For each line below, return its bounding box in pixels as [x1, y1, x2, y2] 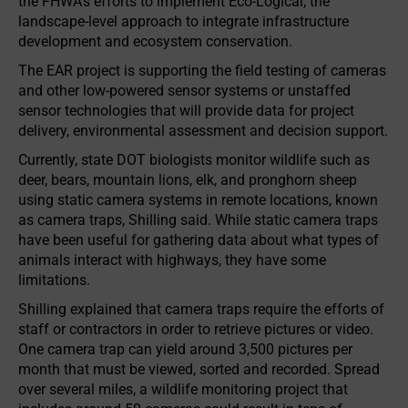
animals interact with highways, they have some [18, 251, 326, 269]
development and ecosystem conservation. [18, 33, 292, 50]
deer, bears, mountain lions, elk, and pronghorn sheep [18, 171, 357, 189]
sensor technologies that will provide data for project [18, 102, 354, 119]
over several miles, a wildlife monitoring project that [18, 381, 348, 398]
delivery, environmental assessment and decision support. [18, 122, 388, 139]
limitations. [18, 271, 90, 289]
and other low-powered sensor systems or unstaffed [18, 82, 351, 99]
